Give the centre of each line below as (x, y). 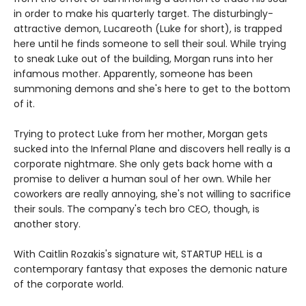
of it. (24, 104)
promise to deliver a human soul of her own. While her (142, 179)
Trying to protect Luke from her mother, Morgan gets (141, 134)
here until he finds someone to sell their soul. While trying (150, 44)
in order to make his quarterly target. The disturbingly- (143, 14)
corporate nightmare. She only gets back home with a (143, 164)
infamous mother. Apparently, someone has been (133, 74)
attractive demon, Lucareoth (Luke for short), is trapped (148, 29)
